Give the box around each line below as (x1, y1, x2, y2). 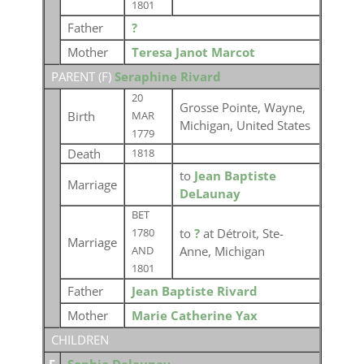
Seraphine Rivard (114, 68, 221, 84)
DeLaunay (179, 185, 240, 201)
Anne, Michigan (179, 243, 265, 259)
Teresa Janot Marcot (131, 44, 255, 60)
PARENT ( (50, 68, 102, 84)
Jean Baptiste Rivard (131, 283, 258, 299)
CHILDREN (50, 331, 109, 348)
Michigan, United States (179, 117, 310, 133)
